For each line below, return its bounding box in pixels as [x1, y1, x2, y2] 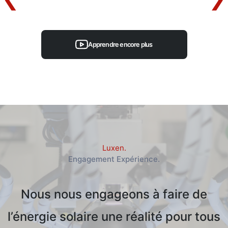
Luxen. [102, 143, 126, 153]
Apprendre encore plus [88, 40, 153, 48]
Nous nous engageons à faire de [21, 187, 207, 202]
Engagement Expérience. [68, 154, 160, 164]
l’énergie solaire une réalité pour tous [8, 209, 220, 224]
